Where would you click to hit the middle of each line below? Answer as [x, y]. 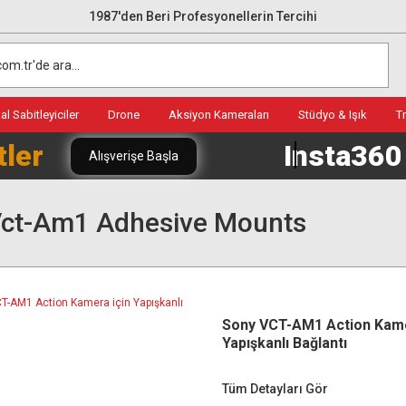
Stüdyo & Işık [333, 115]
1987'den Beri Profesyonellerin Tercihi [203, 16]
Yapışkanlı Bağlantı [285, 343]
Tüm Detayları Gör [275, 389]
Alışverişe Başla [134, 155]
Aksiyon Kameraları [219, 115]
